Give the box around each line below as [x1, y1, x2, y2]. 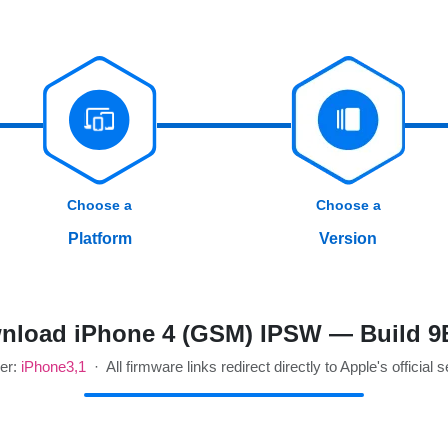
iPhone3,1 [20, 358, 86, 376]
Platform [67, 230, 132, 248]
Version [319, 230, 378, 248]
